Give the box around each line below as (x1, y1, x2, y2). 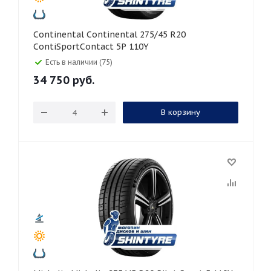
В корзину (160, 107, 200, 117)
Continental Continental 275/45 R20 (33, 29, 87, 40)
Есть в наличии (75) (45, 57, 113, 67)
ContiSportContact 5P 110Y (33, 41, 149, 52)
